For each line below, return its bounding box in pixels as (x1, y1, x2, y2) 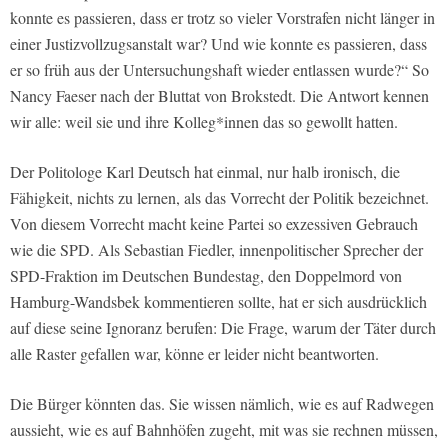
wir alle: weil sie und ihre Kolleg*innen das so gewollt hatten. (10, 111, 398, 133)
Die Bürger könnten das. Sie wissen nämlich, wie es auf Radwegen (10, 393, 434, 415)
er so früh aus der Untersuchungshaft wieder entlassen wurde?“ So (10, 59, 429, 81)
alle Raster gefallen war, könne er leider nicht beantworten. (10, 343, 379, 365)
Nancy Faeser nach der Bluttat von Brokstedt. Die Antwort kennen (10, 85, 429, 107)
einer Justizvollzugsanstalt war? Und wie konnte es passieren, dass (10, 33, 427, 55)
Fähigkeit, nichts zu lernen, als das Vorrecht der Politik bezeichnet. (10, 187, 429, 209)
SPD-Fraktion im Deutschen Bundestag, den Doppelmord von (10, 265, 402, 287)
